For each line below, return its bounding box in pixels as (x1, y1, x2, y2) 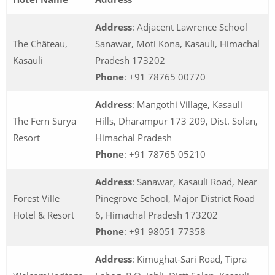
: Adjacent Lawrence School (132, 20, 247, 33)
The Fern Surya (13, 114, 76, 127)
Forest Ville (13, 192, 60, 204)
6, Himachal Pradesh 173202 (95, 208, 218, 221)
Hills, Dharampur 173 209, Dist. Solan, (95, 114, 258, 127)
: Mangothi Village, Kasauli (132, 98, 242, 110)
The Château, (13, 37, 68, 50)
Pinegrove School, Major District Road (95, 192, 255, 204)
